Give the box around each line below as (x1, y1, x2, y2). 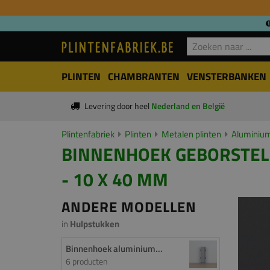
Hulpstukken (70, 217, 119, 231)
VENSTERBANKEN (187, 69, 266, 84)
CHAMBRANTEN (108, 69, 180, 84)
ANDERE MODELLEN (61, 196, 196, 218)
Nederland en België (151, 100, 225, 112)
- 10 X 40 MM (61, 166, 168, 193)
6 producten (66, 255, 108, 268)
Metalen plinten (162, 127, 221, 141)
